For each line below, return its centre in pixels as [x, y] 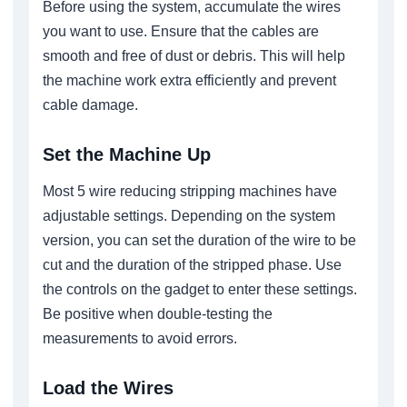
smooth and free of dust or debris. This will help [194, 55]
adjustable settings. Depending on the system [189, 215]
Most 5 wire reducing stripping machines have [190, 191]
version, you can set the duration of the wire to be [199, 240]
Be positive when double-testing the [158, 313]
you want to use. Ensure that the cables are [181, 31]
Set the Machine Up [127, 154]
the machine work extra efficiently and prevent [189, 80]
